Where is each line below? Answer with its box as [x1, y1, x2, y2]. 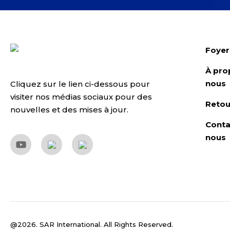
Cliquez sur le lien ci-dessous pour [10, 79, 150, 89]
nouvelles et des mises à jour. [10, 105, 128, 114]
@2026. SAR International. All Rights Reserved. [10, 220, 173, 228]
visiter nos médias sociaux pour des [10, 92, 152, 102]
